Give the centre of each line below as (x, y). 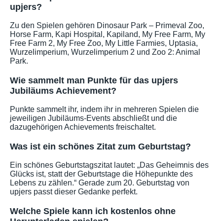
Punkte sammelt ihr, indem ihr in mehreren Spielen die (104, 109)
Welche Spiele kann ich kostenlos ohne (93, 211)
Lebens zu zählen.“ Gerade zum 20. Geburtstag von (100, 183)
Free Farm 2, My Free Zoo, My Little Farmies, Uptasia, (104, 43)
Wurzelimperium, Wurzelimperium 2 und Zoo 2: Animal (105, 52)
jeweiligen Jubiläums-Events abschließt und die (93, 118)
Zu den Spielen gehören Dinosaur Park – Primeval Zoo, (107, 25)
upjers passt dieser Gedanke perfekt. (74, 191)
